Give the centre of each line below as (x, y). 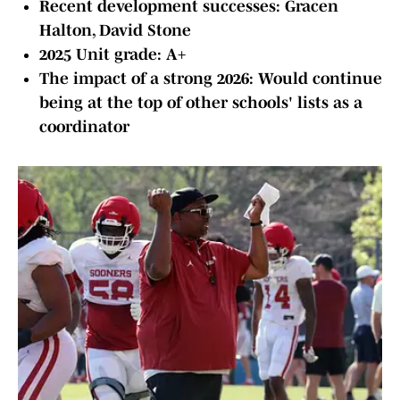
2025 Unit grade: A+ (112, 55)
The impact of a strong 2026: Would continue (211, 79)
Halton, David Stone (115, 31)
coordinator (84, 127)
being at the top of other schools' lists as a (201, 103)
